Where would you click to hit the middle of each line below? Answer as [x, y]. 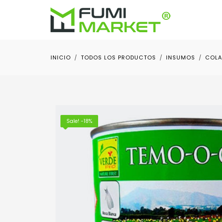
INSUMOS [181, 57]
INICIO [61, 57]
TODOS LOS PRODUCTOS [118, 57]
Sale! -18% [79, 121]
